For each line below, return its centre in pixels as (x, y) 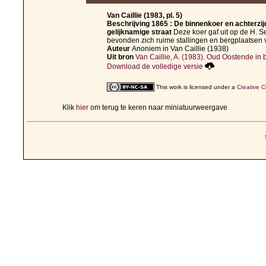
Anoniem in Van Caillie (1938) (180, 49)
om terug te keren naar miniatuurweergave (158, 108)
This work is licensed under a (197, 87)
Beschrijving (129, 24)
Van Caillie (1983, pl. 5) (145, 16)
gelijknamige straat (139, 32)
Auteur (119, 49)
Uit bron (121, 57)
